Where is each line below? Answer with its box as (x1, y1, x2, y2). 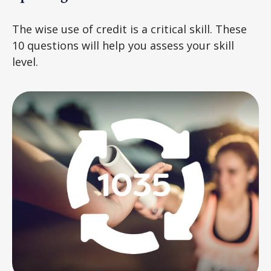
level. (12, 54, 38, 70)
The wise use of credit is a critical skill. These (12, 22, 247, 37)
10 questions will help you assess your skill (12, 38, 234, 53)
